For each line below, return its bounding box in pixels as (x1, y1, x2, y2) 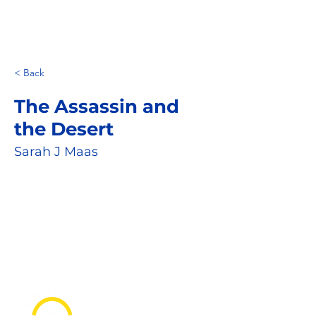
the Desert (14, 118, 114, 141)
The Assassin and (14, 95, 179, 119)
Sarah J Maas (14, 144, 98, 160)
